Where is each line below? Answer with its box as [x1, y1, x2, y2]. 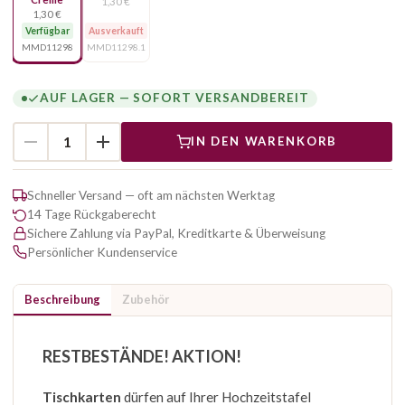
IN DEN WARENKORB [190, 134, 338, 149]
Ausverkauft [88, 24, 144, 36]
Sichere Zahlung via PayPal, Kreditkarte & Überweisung [27, 225, 325, 240]
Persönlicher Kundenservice [27, 244, 177, 259]
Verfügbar [24, 24, 70, 36]
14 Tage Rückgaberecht [27, 206, 156, 221]
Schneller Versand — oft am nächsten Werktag [27, 187, 275, 202]
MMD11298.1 [86, 41, 146, 52]
